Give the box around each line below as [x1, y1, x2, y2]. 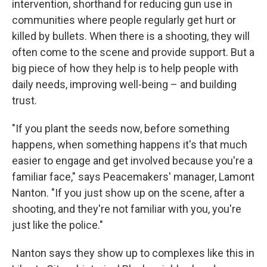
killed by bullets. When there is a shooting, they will [12, 30, 250, 42]
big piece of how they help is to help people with [12, 62, 238, 74]
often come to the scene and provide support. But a [12, 46, 254, 58]
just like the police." [12, 219, 103, 231]
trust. [12, 94, 37, 107]
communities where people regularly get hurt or [12, 14, 236, 26]
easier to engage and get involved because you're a [12, 154, 253, 167]
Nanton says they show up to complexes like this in [12, 247, 254, 259]
